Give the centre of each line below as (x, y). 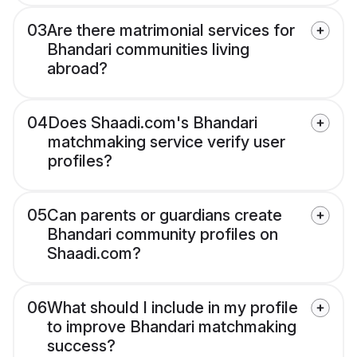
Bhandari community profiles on (163, 235)
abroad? (77, 69)
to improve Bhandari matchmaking (172, 327)
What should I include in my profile (173, 308)
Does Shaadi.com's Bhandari (153, 123)
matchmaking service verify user (167, 142)
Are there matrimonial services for (171, 31)
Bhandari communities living (148, 50)
